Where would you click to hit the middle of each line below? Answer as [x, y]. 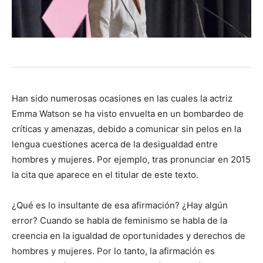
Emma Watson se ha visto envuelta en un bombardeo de [128, 114]
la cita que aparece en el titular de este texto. [105, 175]
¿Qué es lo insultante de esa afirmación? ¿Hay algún [120, 205]
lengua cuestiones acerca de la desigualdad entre [115, 144]
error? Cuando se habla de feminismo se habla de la [119, 221]
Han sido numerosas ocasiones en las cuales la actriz [122, 99]
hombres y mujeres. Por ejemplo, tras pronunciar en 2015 [131, 160]
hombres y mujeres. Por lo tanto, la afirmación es [113, 251]
